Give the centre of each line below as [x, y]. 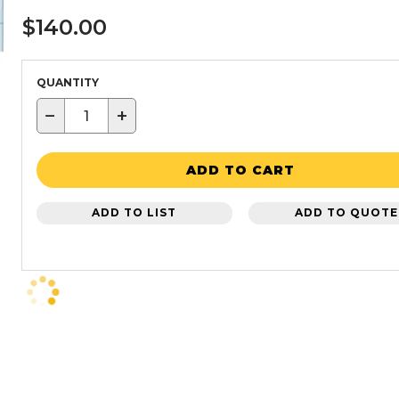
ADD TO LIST [134, 212]
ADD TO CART [241, 170]
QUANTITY [67, 82]
